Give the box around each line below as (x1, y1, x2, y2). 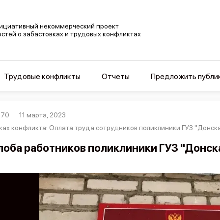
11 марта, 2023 (19, 111, 66, 119)
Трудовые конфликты (3, 72, 81, 81)
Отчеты (101, 72, 130, 81)
